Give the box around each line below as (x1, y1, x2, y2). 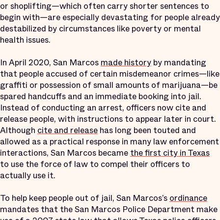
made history (101, 56, 151, 69)
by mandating (151, 56, 206, 69)
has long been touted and (98, 124, 196, 137)
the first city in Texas (130, 146, 210, 159)
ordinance (169, 192, 207, 204)
